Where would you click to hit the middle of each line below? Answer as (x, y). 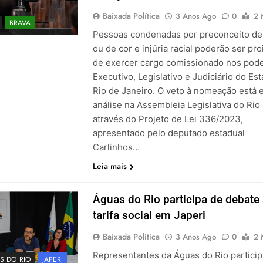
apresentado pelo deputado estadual (168, 133)
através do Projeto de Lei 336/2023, (168, 119)
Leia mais (109, 166)
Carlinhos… (116, 147)
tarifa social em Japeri (149, 215)
